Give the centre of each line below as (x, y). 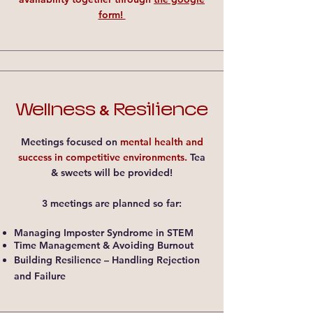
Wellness (57, 109)
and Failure (40, 276)
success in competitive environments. (103, 157)
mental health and (161, 142)
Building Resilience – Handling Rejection (107, 260)
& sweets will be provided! (112, 173)
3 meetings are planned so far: (112, 203)
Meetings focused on (70, 142)
